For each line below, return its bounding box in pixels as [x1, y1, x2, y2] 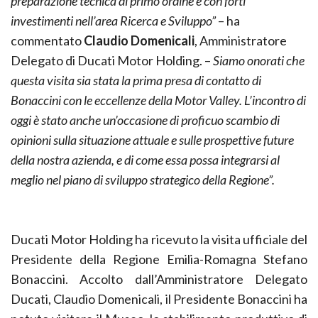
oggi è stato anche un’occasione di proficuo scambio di [11, 111, 280, 128]
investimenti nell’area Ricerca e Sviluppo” [11, 12, 216, 28]
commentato [11, 32, 84, 48]
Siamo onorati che [213, 52, 305, 68]
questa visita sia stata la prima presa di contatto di [11, 72, 261, 88]
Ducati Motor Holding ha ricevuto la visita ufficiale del [11, 231, 307, 247]
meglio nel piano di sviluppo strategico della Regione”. [11, 171, 275, 187]
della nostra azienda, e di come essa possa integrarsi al [11, 151, 280, 168]
